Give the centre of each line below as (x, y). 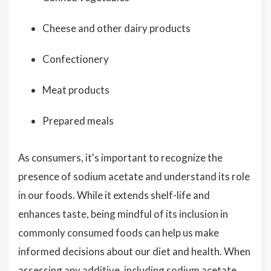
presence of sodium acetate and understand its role (134, 176)
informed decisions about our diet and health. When (134, 251)
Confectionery (76, 59)
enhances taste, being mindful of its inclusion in (123, 214)
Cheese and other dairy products (116, 28)
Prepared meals (78, 121)
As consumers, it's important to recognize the (120, 158)
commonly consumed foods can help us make (119, 233)
